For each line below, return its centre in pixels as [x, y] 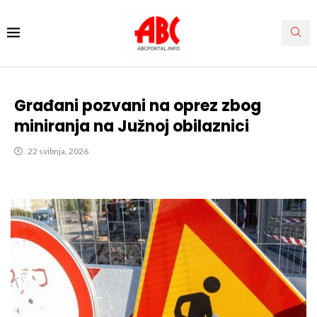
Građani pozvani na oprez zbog [138, 105]
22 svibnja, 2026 [58, 151]
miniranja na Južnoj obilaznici [132, 126]
